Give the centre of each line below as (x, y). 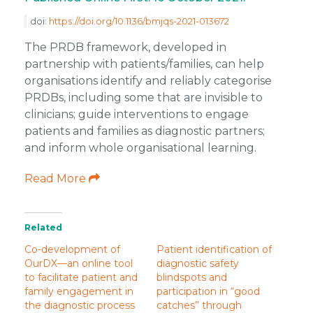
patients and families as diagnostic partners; (144, 131)
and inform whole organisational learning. (140, 148)
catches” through (199, 305)
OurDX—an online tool (78, 263)
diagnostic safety (198, 263)
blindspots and (192, 277)
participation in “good (208, 291)
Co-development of (72, 249)
